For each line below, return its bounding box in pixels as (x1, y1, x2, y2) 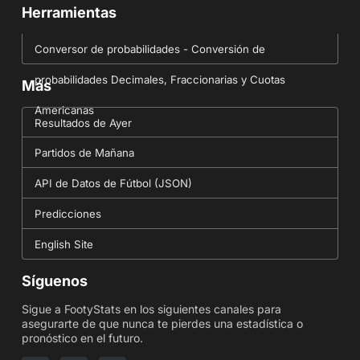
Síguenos (21, 272, 88, 290)
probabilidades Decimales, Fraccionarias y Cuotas (34, 73, 285, 87)
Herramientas (21, 4, 117, 22)
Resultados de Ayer (34, 117, 132, 130)
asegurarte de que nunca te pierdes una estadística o (21, 317, 303, 331)
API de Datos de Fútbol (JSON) (34, 177, 192, 190)
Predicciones (34, 207, 101, 221)
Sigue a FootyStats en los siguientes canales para (21, 302, 281, 317)
